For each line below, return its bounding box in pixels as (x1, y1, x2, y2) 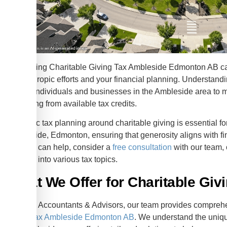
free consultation (112, 143, 172, 152)
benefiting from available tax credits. (8, 99, 137, 108)
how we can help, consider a (8, 143, 113, 152)
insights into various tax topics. (8, 155, 118, 164)
